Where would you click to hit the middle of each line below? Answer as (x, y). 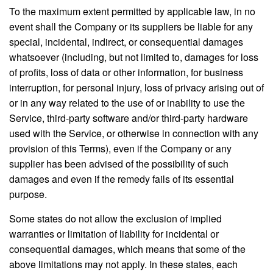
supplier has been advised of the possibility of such (119, 163)
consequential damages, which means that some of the (127, 249)
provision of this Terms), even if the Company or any (120, 148)
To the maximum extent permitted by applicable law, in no (132, 11)
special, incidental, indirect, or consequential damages (126, 41)
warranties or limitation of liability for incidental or (114, 233)
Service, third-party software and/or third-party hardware (129, 118)
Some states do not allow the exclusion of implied (115, 218)
